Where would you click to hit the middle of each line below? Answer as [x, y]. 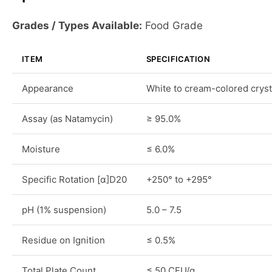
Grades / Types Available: [77, 25]
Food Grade [172, 25]
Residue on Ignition [63, 240]
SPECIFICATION [178, 59]
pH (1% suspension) [64, 210]
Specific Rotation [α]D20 [74, 179]
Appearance [48, 88]
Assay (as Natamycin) [67, 119]
